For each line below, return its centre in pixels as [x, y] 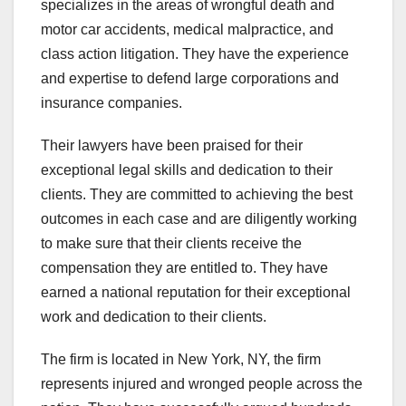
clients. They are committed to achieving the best [197, 195]
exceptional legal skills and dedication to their [187, 170]
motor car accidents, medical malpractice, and [187, 30]
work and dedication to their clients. [154, 317]
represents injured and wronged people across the [202, 384]
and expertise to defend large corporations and [190, 79]
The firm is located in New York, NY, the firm [181, 360]
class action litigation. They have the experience [195, 54]
